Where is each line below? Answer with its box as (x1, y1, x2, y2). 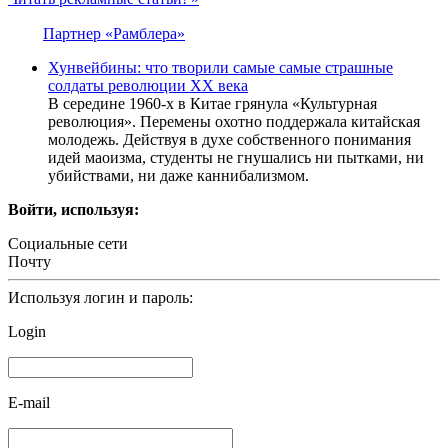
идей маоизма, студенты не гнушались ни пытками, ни (48, 148, 424, 166)
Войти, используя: (8, 200, 139, 218)
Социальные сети (8, 234, 128, 252)
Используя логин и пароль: (8, 288, 193, 306)
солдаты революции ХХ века (48, 76, 248, 94)
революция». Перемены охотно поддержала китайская (48, 112, 420, 130)
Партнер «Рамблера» (43, 24, 185, 42)
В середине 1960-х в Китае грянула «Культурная (48, 94, 377, 112)
